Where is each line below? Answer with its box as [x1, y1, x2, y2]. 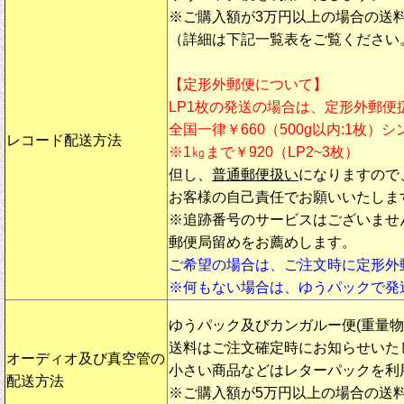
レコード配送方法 [6, 132, 122, 148]
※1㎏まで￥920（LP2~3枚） [169, 143, 359, 160]
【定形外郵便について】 [169, 76, 327, 92]
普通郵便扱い [212, 166, 298, 182]
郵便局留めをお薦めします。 [169, 234, 356, 250]
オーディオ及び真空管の [6, 350, 165, 366]
